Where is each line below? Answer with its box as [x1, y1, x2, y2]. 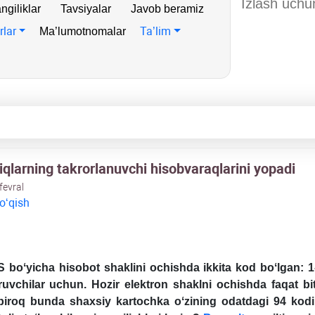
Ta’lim [140, 25, 172, 38]
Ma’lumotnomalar [39, 25, 127, 37]
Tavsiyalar [60, 3, 111, 15]
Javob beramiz [131, 3, 204, 15]
